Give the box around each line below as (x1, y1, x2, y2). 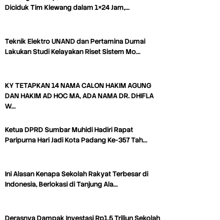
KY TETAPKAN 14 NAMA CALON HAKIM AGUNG (5, 81, 151, 90)
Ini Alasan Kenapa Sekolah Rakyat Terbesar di (5, 169, 148, 179)
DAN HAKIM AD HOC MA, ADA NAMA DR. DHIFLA (5, 91, 154, 101)
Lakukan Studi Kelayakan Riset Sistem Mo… (5, 47, 140, 56)
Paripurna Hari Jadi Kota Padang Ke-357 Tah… (5, 136, 147, 145)
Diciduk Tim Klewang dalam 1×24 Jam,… (5, 3, 130, 12)
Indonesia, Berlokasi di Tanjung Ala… (5, 180, 118, 189)
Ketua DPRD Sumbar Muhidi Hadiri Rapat (5, 125, 133, 135)
